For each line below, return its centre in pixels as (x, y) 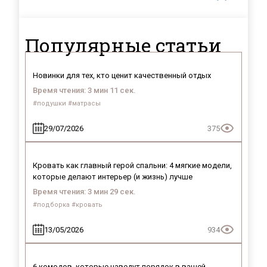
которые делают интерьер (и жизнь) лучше (113, 177)
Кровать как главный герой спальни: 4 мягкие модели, (132, 165)
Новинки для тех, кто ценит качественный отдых (122, 75)
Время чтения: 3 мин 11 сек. (84, 90)
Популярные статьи (123, 45)
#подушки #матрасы (67, 103)
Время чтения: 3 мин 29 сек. (84, 192)
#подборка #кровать (68, 205)
